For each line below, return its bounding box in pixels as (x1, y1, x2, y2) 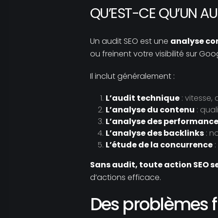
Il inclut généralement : (90, 71, 175, 82)
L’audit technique (105, 92, 180, 104)
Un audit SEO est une (90, 36, 170, 47)
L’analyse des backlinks (105, 127, 204, 139)
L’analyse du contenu (105, 104, 195, 115)
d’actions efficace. (90, 172, 161, 183)
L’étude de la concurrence (105, 139, 213, 150)
